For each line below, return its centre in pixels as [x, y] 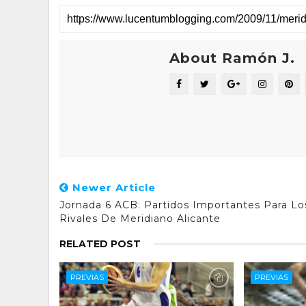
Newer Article [112, 187]
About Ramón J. [232, 58]
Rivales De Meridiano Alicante [140, 219]
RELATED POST [100, 244]
